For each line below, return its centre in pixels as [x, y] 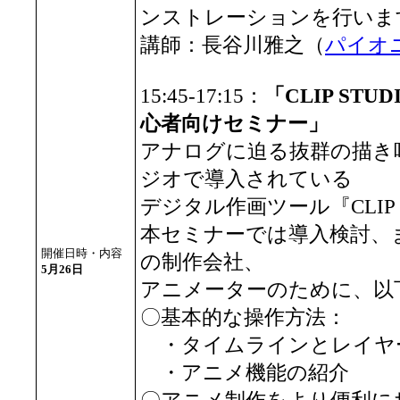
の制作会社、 [202, 262]
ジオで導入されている [246, 179]
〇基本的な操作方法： [243, 317]
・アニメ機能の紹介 [245, 373]
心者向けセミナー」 [234, 124]
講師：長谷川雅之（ [233, 45]
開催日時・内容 [82, 253]
